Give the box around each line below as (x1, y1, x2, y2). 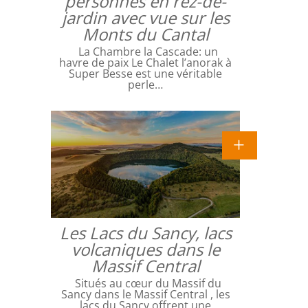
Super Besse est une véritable (69, 65, 222, 81)
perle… (128, 76, 163, 92)
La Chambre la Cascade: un (73, 43, 218, 59)
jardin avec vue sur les (61, 5, 230, 29)
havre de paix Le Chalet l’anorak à (59, 54, 232, 70)
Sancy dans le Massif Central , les (60, 287, 230, 302)
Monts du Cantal (82, 22, 209, 45)
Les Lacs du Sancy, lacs (59, 221, 232, 245)
